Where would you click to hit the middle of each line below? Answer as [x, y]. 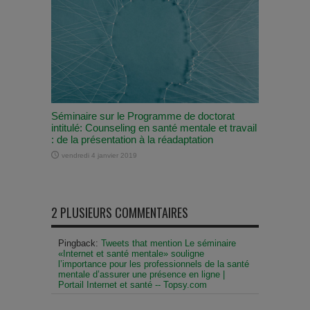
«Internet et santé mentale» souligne [131, 254]
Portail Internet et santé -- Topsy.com [133, 285]
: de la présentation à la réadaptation [132, 140]
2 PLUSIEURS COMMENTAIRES [120, 213]
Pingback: [80, 244]
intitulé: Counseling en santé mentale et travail [154, 128]
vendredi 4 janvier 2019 [99, 156]
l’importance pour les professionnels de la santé [154, 264]
